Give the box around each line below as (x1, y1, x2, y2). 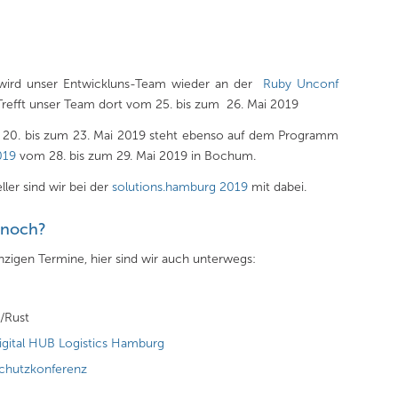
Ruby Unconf (262, 76, 338, 92)
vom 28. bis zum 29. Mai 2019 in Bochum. (16, 147, 257, 163)
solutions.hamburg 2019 (112, 179, 252, 195)
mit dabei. (251, 179, 307, 195)
